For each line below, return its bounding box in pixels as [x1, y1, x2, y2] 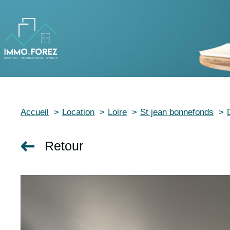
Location [62, 107, 94, 117]
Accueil [21, 107, 49, 117]
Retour [45, 139, 84, 153]
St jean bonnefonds [140, 107, 214, 117]
